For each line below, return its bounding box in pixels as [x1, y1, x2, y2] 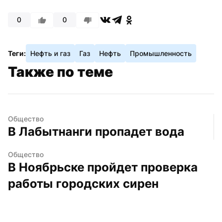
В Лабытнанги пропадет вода [8, 124, 184, 139]
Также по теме [8, 63, 113, 80]
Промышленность [130, 49, 192, 57]
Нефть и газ [30, 49, 70, 57]
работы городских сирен [8, 176, 159, 191]
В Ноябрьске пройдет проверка [8, 160, 198, 174]
